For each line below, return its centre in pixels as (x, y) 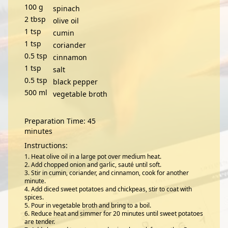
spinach (66, 8)
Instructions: (46, 145)
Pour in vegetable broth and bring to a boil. (91, 205)
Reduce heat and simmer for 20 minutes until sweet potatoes (117, 213)
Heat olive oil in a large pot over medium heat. (96, 156)
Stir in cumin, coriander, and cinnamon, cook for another (110, 173)
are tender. (40, 222)
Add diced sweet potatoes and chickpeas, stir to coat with (111, 189)
